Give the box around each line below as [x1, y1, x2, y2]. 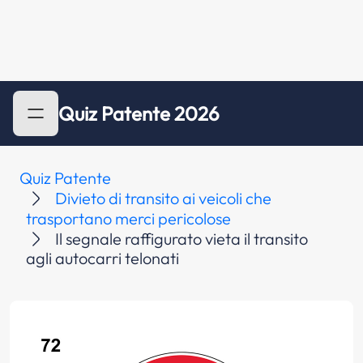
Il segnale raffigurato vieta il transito [55, 228, 308, 249]
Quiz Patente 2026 [58, 101, 220, 126]
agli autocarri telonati [26, 248, 179, 268]
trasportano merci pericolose [26, 208, 231, 228]
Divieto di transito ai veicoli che [55, 188, 271, 208]
